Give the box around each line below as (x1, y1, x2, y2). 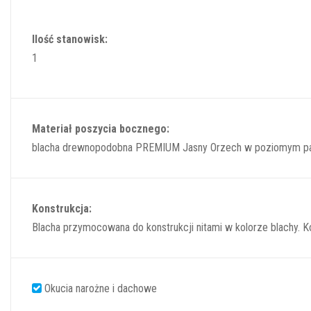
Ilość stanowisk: (32, 32, 108, 46)
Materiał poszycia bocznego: (32, 121, 169, 135)
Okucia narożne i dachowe (42, 281, 157, 295)
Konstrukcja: (32, 201, 92, 215)
